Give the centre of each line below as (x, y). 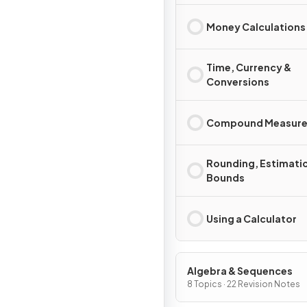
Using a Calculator (251, 218)
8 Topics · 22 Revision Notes (244, 284)
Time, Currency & (249, 67)
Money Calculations (256, 26)
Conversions (238, 82)
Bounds (225, 177)
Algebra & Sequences (240, 271)
